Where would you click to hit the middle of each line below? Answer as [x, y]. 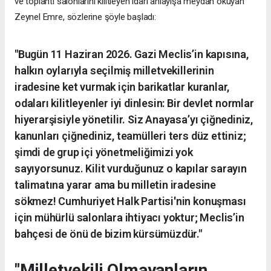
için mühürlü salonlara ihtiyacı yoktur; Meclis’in [129, 217]
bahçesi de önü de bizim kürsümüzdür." [108, 233]
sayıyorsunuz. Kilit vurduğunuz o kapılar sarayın [131, 168]
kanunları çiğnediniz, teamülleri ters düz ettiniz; [130, 135]
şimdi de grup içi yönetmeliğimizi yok [104, 152]
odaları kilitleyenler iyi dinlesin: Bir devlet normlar [134, 103]
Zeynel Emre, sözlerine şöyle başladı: [85, 17]
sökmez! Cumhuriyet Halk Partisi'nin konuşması [130, 201]
